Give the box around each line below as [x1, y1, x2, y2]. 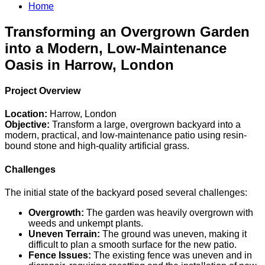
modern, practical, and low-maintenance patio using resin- [5, 130, 247, 141]
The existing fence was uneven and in [91, 250, 252, 260]
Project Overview [5, 86, 80, 96]
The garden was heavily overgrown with [84, 207, 253, 218]
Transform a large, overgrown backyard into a [50, 119, 241, 130]
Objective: [5, 119, 50, 130]
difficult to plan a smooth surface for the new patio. [28, 239, 237, 250]
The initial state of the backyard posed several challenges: [5, 187, 247, 198]
